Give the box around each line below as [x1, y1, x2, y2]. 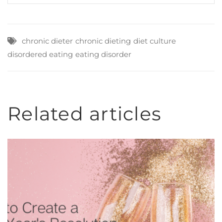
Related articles [7, 102, 162, 125]
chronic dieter [22, 36, 73, 46]
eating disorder [75, 49, 131, 59]
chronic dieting [75, 36, 131, 46]
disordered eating [7, 49, 73, 59]
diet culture [133, 36, 176, 46]
